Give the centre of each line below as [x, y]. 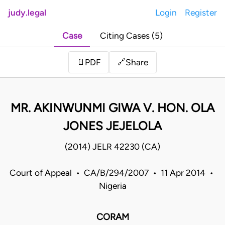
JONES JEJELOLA [113, 126]
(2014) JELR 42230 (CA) [113, 147]
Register [201, 13]
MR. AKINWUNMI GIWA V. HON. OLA [113, 108]
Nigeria [113, 186]
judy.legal [27, 13]
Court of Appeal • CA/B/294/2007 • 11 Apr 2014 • [113, 173]
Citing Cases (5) [131, 36]
